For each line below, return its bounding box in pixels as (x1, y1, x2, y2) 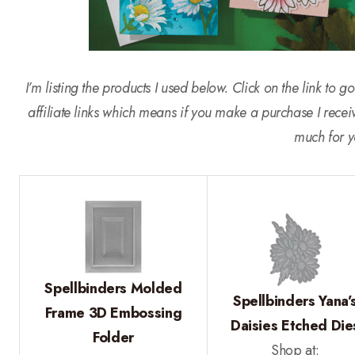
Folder (93, 327, 134, 348)
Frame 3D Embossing (44, 303, 182, 323)
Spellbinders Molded (44, 278, 182, 299)
